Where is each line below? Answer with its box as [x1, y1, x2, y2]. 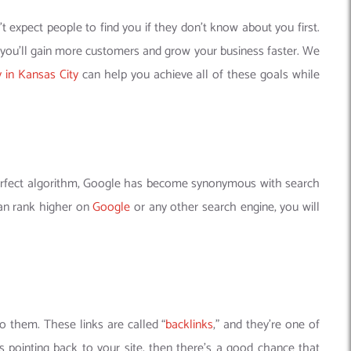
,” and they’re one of [213, 314, 320, 336]
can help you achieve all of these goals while [78, 64, 320, 86]
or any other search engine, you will [130, 197, 320, 219]
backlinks [165, 314, 214, 336]
